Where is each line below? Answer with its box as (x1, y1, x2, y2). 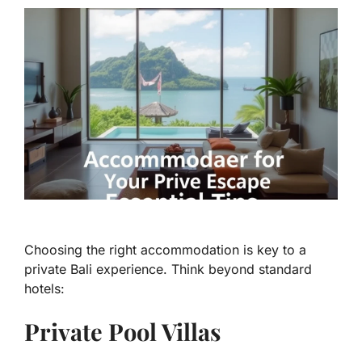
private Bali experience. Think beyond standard (24, 261, 312, 278)
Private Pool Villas (24, 316, 221, 347)
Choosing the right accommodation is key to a (24, 242, 306, 259)
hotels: (24, 280, 65, 297)
